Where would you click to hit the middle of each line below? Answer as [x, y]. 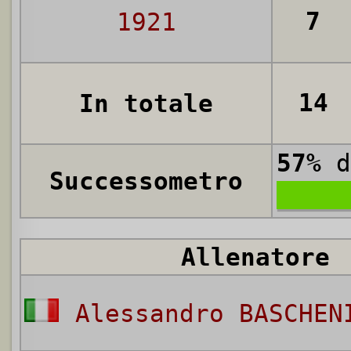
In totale [146, 104]
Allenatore [255, 257]
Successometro [146, 181]
